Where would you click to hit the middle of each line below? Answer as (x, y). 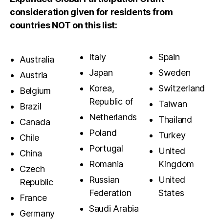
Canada (35, 122)
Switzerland (182, 88)
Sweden (175, 73)
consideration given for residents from (91, 12)
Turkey (172, 135)
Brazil (31, 107)
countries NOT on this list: (64, 25)
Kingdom (176, 164)
